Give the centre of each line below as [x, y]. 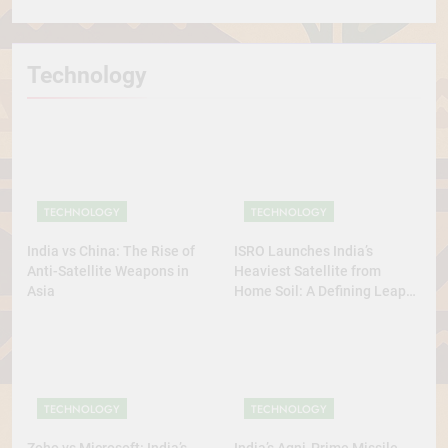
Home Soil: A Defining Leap [320, 291]
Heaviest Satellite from [307, 271]
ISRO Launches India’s [303, 251]
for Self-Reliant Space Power [325, 311]
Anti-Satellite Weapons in [108, 271]
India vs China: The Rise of [111, 251]
